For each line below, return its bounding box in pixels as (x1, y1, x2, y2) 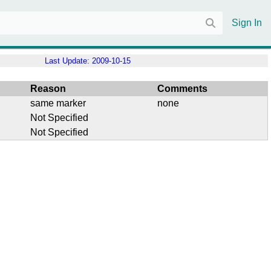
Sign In (232, 18, 262, 28)
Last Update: (45, 56, 92, 65)
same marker (30, 97, 87, 108)
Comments (157, 83, 208, 94)
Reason (30, 83, 67, 94)
